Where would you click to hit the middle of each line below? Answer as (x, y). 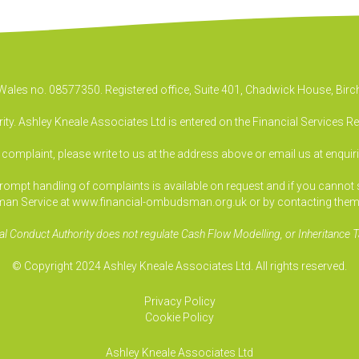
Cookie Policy (179, 317)
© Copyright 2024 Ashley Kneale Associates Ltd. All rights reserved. (179, 266)
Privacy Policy (179, 301)
